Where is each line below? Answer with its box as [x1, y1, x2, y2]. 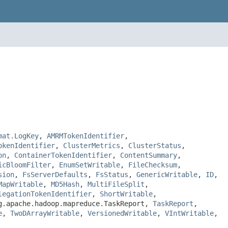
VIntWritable [165, 209, 214, 217]
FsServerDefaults [22, 170, 88, 179]
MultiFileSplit [88, 180, 145, 188]
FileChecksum [128, 160, 177, 169]
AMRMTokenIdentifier [47, 131, 124, 140]
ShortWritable [100, 189, 153, 198]
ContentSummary [120, 151, 177, 159]
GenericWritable [136, 170, 197, 179]
